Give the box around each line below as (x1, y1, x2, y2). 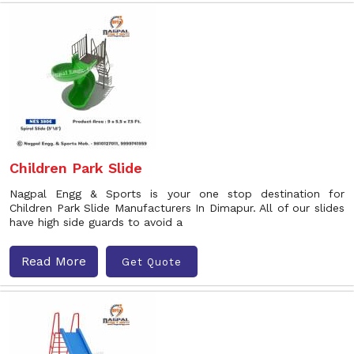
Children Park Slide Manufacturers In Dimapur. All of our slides (9, 201, 345, 214)
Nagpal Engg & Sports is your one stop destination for (9, 187, 345, 200)
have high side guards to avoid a (9, 216, 183, 228)
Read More (21, 254, 86, 269)
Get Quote (122, 255, 182, 268)
